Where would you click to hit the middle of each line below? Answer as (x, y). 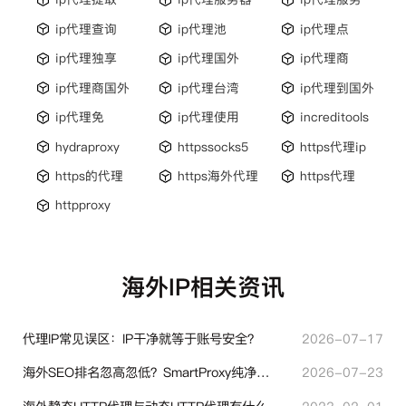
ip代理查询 (87, 29)
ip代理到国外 (337, 87)
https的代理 (90, 175)
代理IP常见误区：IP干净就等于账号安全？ (141, 338)
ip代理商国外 (93, 87)
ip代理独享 (87, 58)
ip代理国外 (209, 58)
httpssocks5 (213, 146)
